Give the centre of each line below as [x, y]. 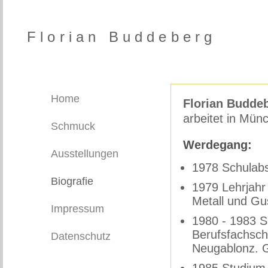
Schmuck [73, 126]
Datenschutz [81, 236]
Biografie [72, 181]
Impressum [77, 209]
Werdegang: [217, 145]
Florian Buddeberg [122, 37]
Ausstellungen [85, 154]
